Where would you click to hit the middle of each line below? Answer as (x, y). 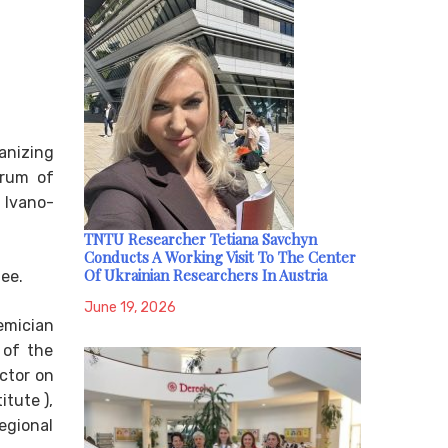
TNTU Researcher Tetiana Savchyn (200, 239)
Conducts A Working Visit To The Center (219, 257)
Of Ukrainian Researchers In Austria (205, 275)
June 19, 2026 (129, 308)
